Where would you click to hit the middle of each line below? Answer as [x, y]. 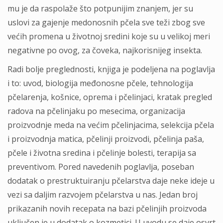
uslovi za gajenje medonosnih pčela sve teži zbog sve [106, 22]
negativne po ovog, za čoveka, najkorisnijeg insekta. [105, 50]
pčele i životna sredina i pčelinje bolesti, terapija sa [102, 153]
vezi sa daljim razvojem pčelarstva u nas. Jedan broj [103, 195]
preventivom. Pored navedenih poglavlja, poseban [101, 167]
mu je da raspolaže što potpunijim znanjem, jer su [100, 8]
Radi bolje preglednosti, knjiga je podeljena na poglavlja [111, 69]
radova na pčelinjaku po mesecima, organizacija [96, 111]
